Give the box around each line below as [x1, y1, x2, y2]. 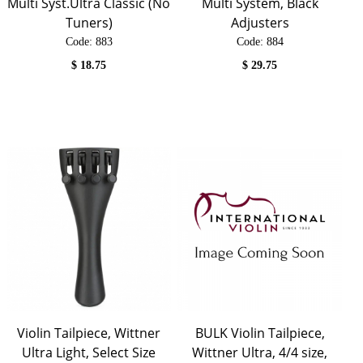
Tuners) [65, 14, 113, 32]
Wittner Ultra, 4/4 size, [192, 343, 328, 361]
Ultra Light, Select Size [22, 343, 156, 361]
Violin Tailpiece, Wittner [17, 323, 161, 342]
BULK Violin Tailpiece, [194, 323, 325, 342]
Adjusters [230, 14, 289, 32]
